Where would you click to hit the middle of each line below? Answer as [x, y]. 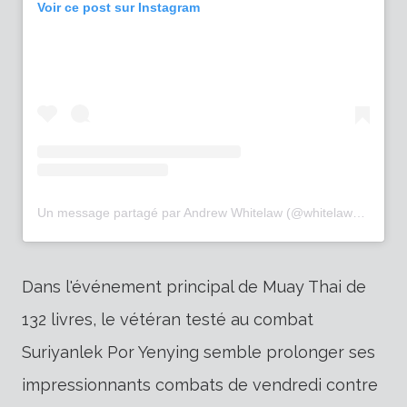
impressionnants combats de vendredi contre [200, 385]
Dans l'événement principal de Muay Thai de [194, 287]
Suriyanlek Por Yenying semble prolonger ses [199, 352]
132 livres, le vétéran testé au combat [168, 320]
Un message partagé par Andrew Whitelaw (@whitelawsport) [359, 213]
